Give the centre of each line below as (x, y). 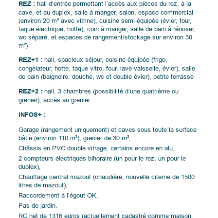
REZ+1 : (31, 60)
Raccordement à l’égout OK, (59, 195)
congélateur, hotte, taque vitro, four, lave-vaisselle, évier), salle (107, 69)
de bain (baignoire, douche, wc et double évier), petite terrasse (106, 77)
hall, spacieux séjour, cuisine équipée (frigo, (105, 60)
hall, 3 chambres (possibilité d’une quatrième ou (111, 91)
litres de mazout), (43, 185)
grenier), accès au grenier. (55, 100)
